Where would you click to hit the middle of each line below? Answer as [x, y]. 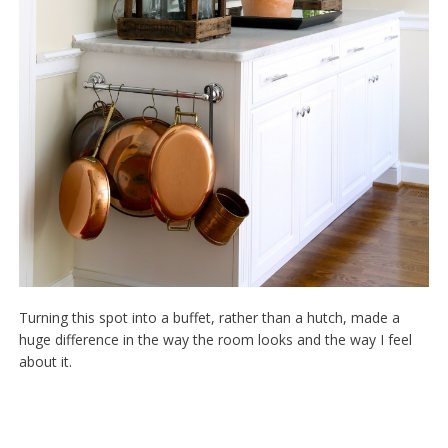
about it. [45, 362]
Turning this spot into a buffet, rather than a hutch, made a [209, 318]
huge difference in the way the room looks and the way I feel [215, 340]
